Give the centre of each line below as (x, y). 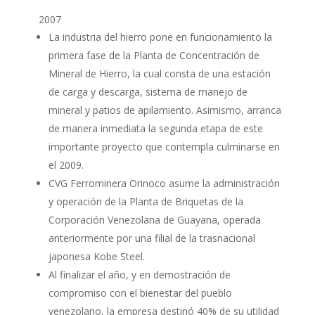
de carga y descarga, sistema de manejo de (148, 92)
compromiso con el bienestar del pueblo (140, 293)
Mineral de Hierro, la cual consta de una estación (159, 73)
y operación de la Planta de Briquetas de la (146, 201)
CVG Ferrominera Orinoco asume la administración (164, 183)
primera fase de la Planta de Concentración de (154, 55)
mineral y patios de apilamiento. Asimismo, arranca (165, 110)
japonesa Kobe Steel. (96, 256)
